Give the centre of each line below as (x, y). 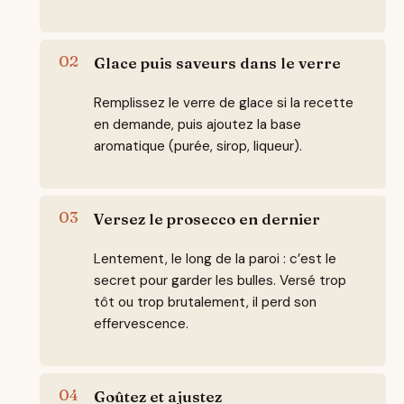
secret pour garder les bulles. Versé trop (220, 280)
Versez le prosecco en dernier (207, 219)
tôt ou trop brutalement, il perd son (205, 302)
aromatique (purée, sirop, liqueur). (198, 146)
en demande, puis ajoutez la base (197, 124)
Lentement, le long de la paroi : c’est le (215, 258)
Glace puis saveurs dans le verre (217, 63)
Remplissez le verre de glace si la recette (224, 102)
